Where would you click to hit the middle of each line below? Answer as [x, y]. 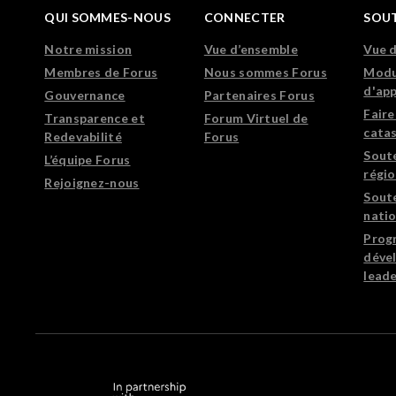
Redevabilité [83, 137]
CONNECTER [244, 17]
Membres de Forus [101, 72]
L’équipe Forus [88, 160]
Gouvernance [85, 95]
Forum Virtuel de [256, 118]
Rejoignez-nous [92, 183]
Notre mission [88, 49]
